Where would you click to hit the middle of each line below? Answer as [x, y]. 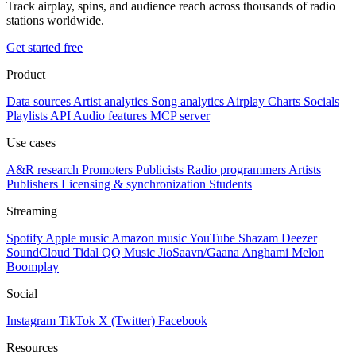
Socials [321, 101]
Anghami [265, 252]
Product [26, 74]
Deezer [299, 238]
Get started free [44, 47]
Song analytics [188, 101]
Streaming [32, 211]
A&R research [43, 169]
